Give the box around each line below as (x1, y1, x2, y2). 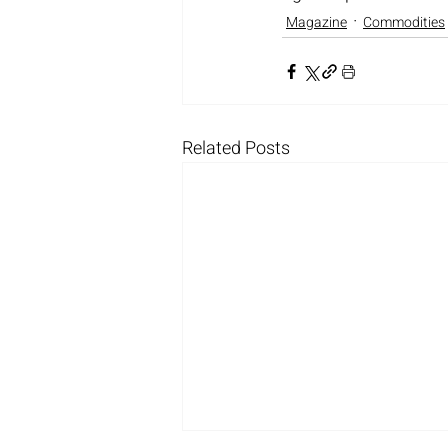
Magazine (286, 11, 347, 33)
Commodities (363, 11, 445, 33)
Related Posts (182, 135, 290, 163)
